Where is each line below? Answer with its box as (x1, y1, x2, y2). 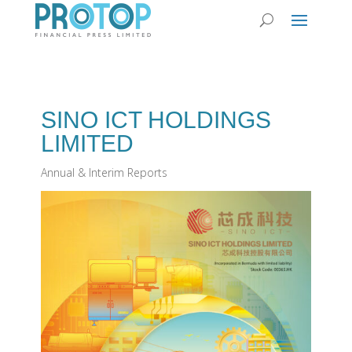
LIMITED (40, 130, 134, 156)
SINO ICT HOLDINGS (40, 107, 271, 133)
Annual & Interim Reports (40, 165, 167, 180)
